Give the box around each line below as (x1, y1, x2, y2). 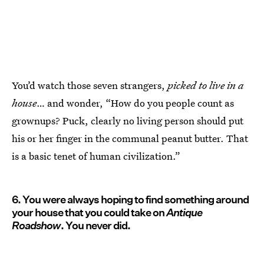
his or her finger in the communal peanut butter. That (12, 131, 248, 146)
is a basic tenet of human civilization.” (12, 149, 180, 163)
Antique (166, 206, 202, 219)
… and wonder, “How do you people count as (37, 96, 234, 110)
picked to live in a (167, 78, 244, 93)
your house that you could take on (12, 206, 166, 219)
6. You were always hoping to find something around (12, 193, 249, 206)
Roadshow (12, 219, 61, 232)
